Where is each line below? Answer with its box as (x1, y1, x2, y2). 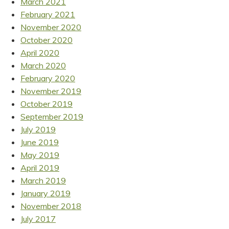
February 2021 (20, 9, 75, 19)
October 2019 (20, 98, 73, 109)
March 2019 (20, 175, 66, 186)
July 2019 (20, 124, 56, 134)
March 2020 (20, 60, 66, 71)
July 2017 (20, 213, 56, 224)
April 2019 (20, 162, 59, 173)
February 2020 (20, 73, 75, 83)
